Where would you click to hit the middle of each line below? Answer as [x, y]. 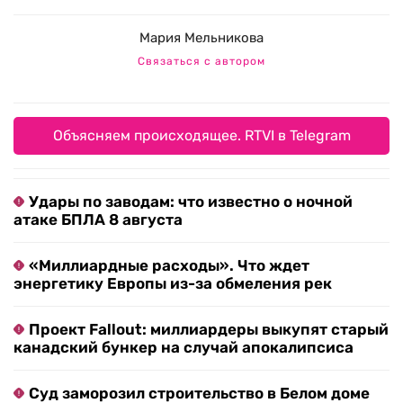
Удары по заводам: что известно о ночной [191, 202]
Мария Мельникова [201, 38]
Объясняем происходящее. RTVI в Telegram [201, 136]
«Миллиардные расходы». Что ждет [169, 266]
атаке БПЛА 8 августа [98, 220]
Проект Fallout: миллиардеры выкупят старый [209, 330]
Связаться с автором [201, 62]
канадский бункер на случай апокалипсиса [184, 348]
